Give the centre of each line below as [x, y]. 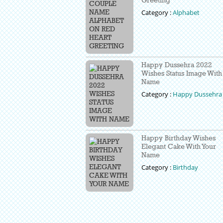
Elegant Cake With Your [179, 146]
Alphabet [186, 13]
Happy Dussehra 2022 [177, 65]
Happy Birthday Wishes [178, 138]
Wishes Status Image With [182, 73]
